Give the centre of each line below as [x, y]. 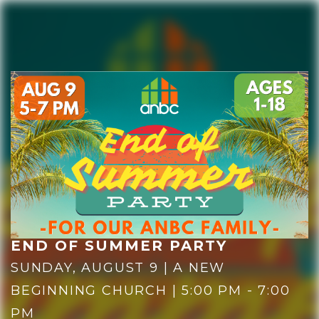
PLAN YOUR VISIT [159, 201]
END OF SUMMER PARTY [119, 246]
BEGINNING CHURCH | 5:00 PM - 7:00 [151, 291]
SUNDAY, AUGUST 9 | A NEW [118, 268]
